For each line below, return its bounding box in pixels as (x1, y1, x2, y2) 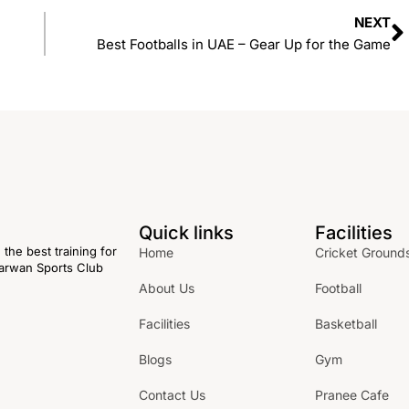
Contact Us (139, 386, 206, 403)
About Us (139, 279, 195, 296)
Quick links (139, 221, 235, 244)
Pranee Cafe (314, 386, 389, 403)
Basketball (314, 315, 377, 331)
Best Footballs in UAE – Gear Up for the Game (97, 35, 392, 53)
